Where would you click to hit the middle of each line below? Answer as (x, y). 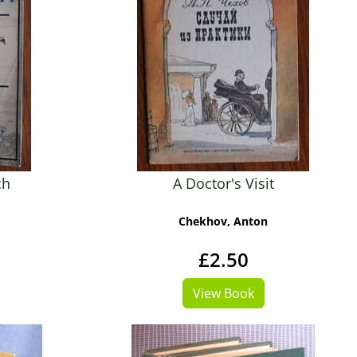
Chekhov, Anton (223, 221)
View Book (223, 293)
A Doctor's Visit (223, 183)
